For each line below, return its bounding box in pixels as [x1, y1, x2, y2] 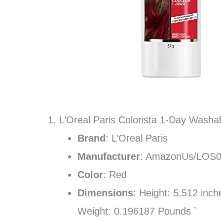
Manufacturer [77, 151, 140, 162]
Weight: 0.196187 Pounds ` [77, 206, 197, 217]
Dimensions [77, 187, 133, 198]
